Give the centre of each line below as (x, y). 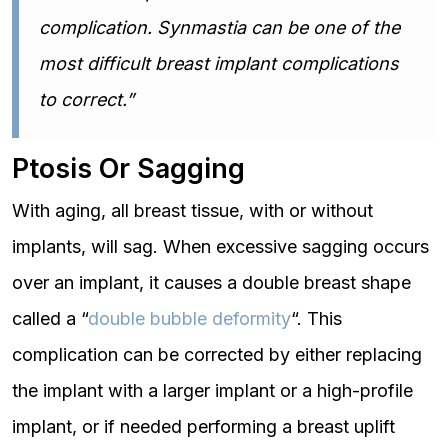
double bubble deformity (189, 318)
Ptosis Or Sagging (128, 168)
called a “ (50, 318)
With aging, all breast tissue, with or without (192, 210)
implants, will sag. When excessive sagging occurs (220, 246)
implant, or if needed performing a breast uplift (203, 426)
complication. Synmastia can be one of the (219, 27)
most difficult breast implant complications (219, 63)
